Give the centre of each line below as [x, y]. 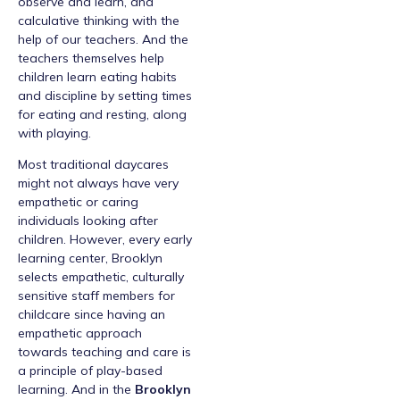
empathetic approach [80, 333]
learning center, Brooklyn [90, 258]
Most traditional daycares [93, 164]
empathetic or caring [78, 201]
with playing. [54, 133]
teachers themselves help [91, 58]
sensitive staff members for [96, 295]
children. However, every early [105, 239]
